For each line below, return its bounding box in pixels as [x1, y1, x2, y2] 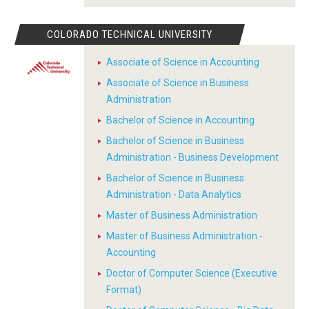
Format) [106, 284, 141, 295]
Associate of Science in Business [106, 77, 249, 88]
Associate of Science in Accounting [106, 57, 259, 68]
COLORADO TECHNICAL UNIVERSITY [47, 28, 213, 41]
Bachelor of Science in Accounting [106, 114, 255, 126]
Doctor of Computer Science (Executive [106, 268, 277, 279]
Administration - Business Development [106, 152, 279, 163]
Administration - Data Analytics [106, 189, 241, 200]
